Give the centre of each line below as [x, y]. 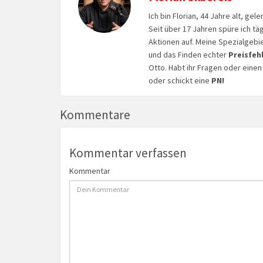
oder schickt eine [180, 81]
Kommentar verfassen [128, 153]
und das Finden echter [187, 55]
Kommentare [95, 115]
